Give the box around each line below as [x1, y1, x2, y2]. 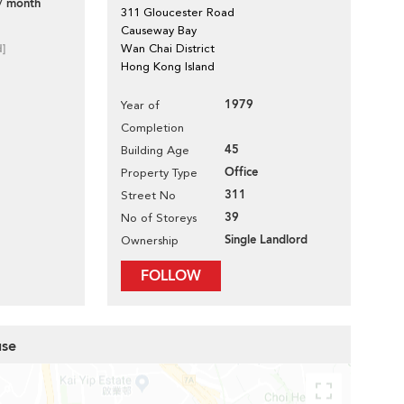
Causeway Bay [121, 23, 197, 37]
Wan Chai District [121, 41, 215, 55]
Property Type [121, 166, 197, 179]
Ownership [121, 234, 179, 247]
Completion [121, 121, 184, 134]
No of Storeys [121, 211, 197, 225]
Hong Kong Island [121, 60, 215, 73]
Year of [121, 98, 160, 112]
